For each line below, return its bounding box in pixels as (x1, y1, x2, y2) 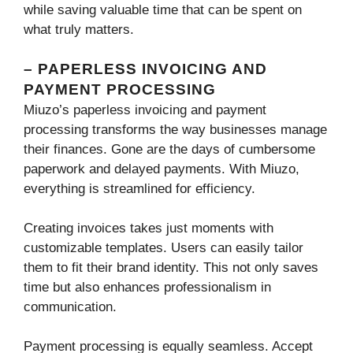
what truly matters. (24, 21, 134, 37)
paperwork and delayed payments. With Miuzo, (24, 162, 299, 177)
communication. (24, 299, 117, 315)
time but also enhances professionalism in (24, 280, 271, 295)
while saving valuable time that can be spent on (24, 2, 302, 17)
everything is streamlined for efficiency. (24, 181, 255, 197)
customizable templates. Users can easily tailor (24, 240, 303, 256)
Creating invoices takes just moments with (24, 221, 273, 236)
